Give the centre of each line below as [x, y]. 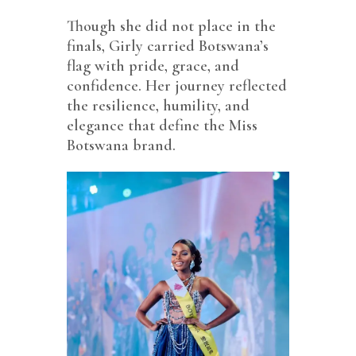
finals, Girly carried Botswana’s [168, 46]
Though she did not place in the [171, 27]
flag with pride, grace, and [153, 66]
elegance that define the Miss [162, 126]
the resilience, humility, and [158, 106]
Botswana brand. [121, 146]
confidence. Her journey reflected [177, 86]
